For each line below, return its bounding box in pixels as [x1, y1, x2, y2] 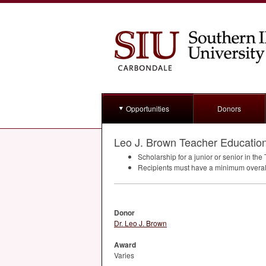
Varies [114, 250, 134, 260]
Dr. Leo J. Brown [114, 218, 167, 228]
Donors [217, 103, 241, 113]
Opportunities [126, 103, 169, 113]
